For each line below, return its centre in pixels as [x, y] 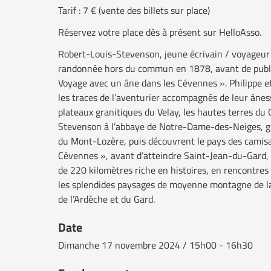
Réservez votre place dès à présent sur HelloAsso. [160, 32]
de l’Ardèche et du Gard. [106, 199]
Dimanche [79, 245]
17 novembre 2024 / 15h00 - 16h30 [176, 245]
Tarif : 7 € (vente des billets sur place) [134, 10]
